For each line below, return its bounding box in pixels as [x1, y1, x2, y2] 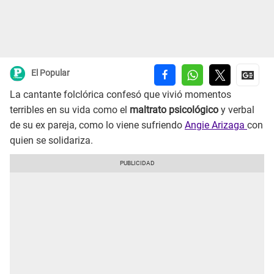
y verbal [218, 104, 254, 116]
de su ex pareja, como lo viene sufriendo [10, 119, 185, 131]
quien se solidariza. [10, 135, 95, 147]
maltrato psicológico [130, 104, 218, 116]
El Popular [31, 68, 70, 78]
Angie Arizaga [185, 119, 247, 131]
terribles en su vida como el [10, 104, 130, 116]
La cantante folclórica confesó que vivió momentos [10, 89, 231, 101]
